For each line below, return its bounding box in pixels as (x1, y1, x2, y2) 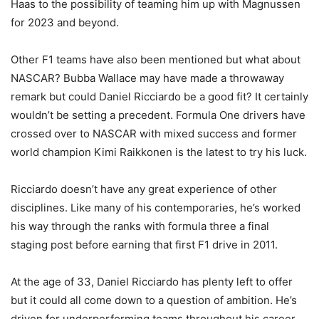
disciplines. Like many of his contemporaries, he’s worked (11, 201, 300, 215)
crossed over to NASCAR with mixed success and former (11, 127, 297, 141)
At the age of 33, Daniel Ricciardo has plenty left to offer (11, 275, 293, 289)
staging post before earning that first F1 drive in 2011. (11, 238, 278, 252)
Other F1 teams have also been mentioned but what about (11, 53, 300, 67)
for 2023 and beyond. (11, 16, 119, 30)
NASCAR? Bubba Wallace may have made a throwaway (11, 71, 284, 85)
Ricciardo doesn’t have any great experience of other (11, 182, 277, 197)
